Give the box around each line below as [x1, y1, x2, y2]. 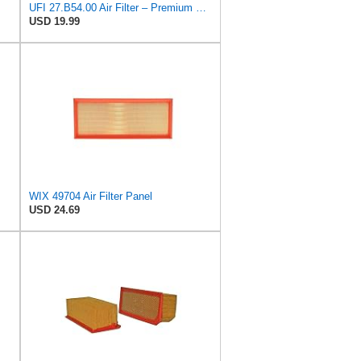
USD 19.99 [29, 15, 80, 27]
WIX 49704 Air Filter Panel [29, 189, 152, 202]
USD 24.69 [29, 203, 80, 216]
